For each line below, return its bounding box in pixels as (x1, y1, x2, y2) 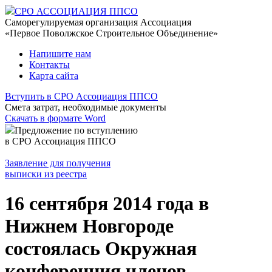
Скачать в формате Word (5, 113, 106, 123)
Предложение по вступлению (15, 125, 138, 135)
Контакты (29, 59, 70, 70)
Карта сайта (29, 70, 78, 81)
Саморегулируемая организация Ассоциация (5, 17, 191, 27)
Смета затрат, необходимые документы (5, 102, 166, 112)
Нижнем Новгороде (5, 215, 174, 237)
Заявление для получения (5, 158, 110, 168)
